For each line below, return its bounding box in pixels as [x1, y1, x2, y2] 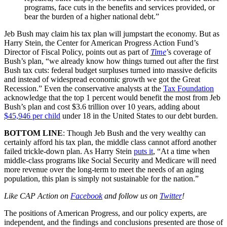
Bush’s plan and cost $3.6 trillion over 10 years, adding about [4, 102, 200, 111]
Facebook [70, 191, 102, 200]
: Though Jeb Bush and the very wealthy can [63, 128, 206, 137]
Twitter [160, 191, 182, 200]
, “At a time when [153, 146, 210, 156]
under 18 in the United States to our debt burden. [60, 111, 218, 120]
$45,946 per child [4, 111, 60, 120]
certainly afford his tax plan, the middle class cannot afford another [4, 137, 216, 146]
